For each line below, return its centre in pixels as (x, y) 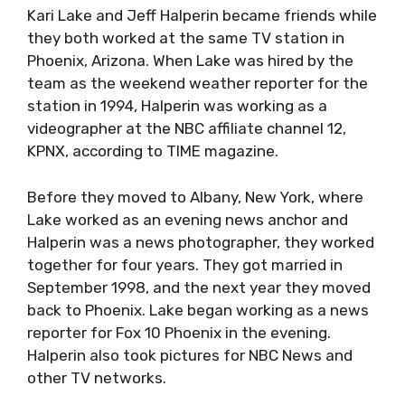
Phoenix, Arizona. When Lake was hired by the (190, 61)
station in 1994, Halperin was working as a (177, 106)
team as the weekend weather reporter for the (198, 83)
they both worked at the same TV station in (186, 38)
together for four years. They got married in (185, 264)
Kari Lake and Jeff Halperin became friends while (202, 15)
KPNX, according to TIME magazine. (153, 151)
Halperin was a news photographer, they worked (201, 242)
